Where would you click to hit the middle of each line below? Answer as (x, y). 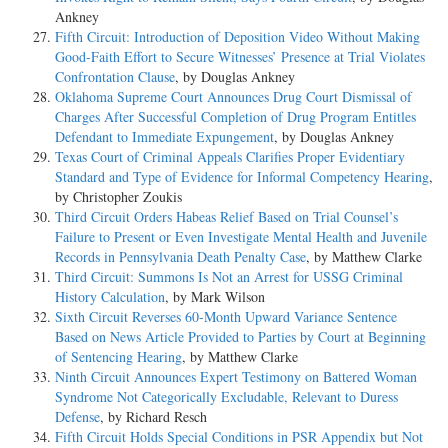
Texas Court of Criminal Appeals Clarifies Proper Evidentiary (230, 157)
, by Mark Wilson (215, 297)
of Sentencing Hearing (118, 357)
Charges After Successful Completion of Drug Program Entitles (235, 117)
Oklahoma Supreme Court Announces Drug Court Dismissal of (233, 97)
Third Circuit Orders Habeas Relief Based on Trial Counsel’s (226, 217)
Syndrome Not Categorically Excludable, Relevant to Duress (226, 397)
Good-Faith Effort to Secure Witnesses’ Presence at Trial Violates (240, 57)
